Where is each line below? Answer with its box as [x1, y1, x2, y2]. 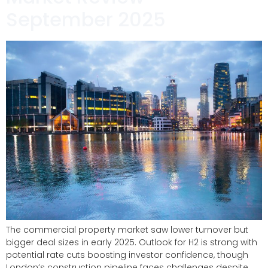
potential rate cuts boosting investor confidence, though [6, 249, 248, 261]
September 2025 [6, 6, 166, 33]
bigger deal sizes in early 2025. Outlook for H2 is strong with [6, 236, 257, 249]
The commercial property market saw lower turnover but [6, 224, 248, 236]
